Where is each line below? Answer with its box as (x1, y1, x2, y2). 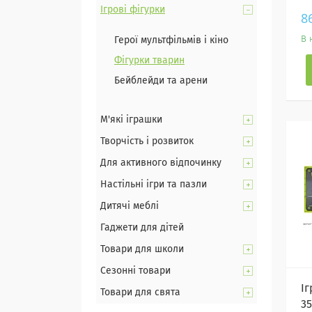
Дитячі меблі (100, 201, 159, 211)
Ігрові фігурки (100, 5, 165, 15)
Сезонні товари (100, 266, 171, 276)
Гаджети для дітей (100, 223, 184, 233)
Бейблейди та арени (114, 76, 208, 86)
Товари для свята (100, 288, 180, 297)
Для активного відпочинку (100, 158, 221, 168)
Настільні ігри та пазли (100, 180, 207, 189)
